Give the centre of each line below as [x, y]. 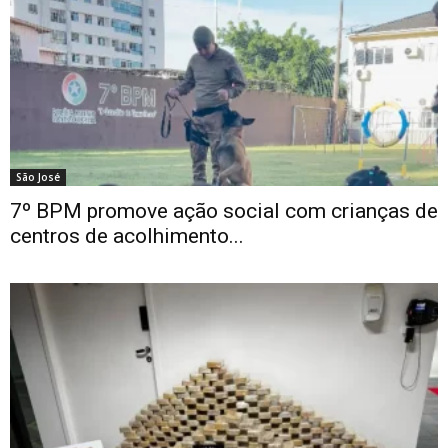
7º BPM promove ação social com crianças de [224, 210]
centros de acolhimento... [127, 235]
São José [38, 176]
